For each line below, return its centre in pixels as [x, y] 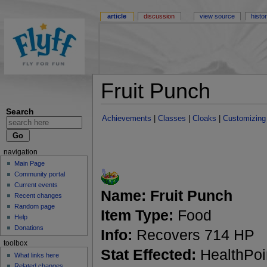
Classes [172, 119]
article [117, 16]
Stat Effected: [148, 255]
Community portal [40, 174]
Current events [36, 185]
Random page [35, 207]
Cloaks [205, 119]
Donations [29, 228]
